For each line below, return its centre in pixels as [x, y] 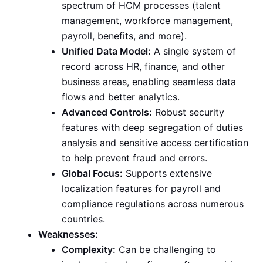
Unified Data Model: [106, 51]
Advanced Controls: [107, 112]
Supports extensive [167, 173]
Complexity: [89, 250]
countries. [83, 219]
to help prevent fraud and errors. [134, 158]
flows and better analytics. [121, 97]
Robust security [188, 112]
